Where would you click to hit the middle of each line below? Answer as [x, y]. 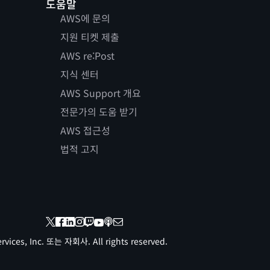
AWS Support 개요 [100, 93]
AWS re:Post [87, 56]
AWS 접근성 [85, 130]
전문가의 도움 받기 [99, 112]
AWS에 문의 [85, 18]
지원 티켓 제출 [89, 37]
